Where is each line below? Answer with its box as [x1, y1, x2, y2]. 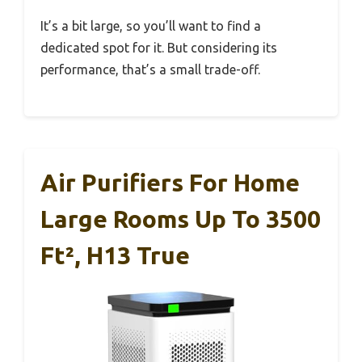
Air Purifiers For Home [40, 169, 300, 197]
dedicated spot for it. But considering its [40, 40, 277, 56]
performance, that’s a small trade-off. [40, 62, 260, 78]
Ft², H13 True [40, 242, 190, 270]
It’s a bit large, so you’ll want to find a [40, 19, 261, 34]
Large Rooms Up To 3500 [40, 205, 321, 234]
